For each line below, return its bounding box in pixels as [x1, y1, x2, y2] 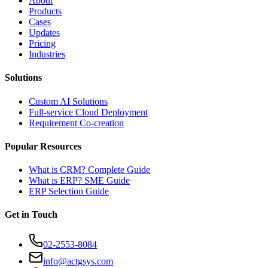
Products [29, 6, 62, 17]
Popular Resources [5, 141, 81, 151]
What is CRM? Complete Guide [29, 165, 150, 175]
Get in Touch [5, 209, 57, 220]
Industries [29, 49, 65, 60]
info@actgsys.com [43, 255, 113, 266]
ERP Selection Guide [29, 186, 109, 197]
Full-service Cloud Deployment [29, 106, 148, 117]
